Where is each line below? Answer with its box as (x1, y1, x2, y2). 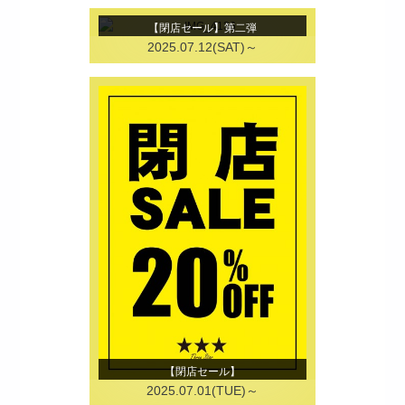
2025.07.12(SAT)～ (147, 39, 258, 54)
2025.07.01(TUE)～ (146, 383, 259, 399)
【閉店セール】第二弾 (148, 21, 257, 34)
